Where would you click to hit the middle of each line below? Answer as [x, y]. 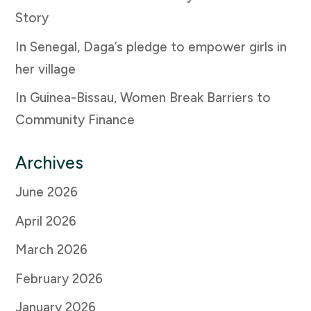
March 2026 [52, 250]
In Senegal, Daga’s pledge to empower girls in [151, 47]
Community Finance [75, 120]
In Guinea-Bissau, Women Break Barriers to [143, 98]
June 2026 [47, 192]
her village [46, 69]
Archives [50, 163]
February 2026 [59, 278]
